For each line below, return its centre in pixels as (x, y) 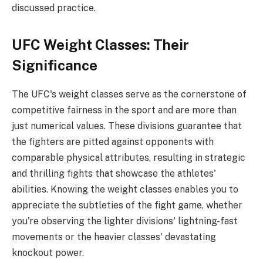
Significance (55, 65)
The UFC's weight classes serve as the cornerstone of (129, 94)
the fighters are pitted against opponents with (113, 141)
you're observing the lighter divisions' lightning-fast (125, 221)
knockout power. (48, 252)
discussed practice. (54, 8)
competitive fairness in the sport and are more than (124, 110)
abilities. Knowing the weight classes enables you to (125, 189)
